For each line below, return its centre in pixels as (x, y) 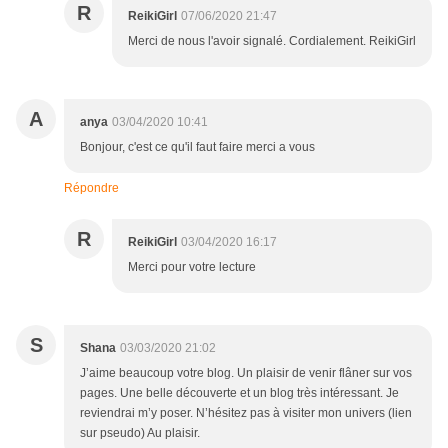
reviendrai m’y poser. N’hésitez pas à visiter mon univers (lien (246, 413)
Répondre (91, 188)
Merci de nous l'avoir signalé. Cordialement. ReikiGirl (272, 41)
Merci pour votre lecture (192, 267)
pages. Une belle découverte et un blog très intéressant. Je (239, 393)
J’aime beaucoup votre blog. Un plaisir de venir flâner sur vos (246, 373)
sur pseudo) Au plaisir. (140, 433)
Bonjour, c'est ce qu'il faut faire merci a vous (197, 147)
